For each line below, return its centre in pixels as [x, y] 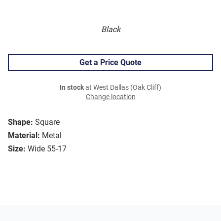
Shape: [20, 122]
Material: [24, 136]
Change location [110, 97]
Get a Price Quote [110, 63]
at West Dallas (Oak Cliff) [123, 88]
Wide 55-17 [47, 149]
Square [47, 122]
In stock [72, 88]
